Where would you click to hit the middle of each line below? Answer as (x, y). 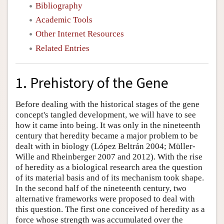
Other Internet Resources (80, 34)
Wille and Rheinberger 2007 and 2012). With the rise (109, 157)
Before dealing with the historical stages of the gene (107, 104)
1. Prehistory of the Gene (92, 83)
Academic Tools (64, 20)
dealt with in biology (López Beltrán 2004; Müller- (105, 146)
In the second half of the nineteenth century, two (101, 188)
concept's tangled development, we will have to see (106, 115)
